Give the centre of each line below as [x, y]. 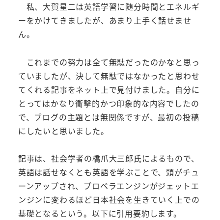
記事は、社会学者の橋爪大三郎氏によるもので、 [109, 158]
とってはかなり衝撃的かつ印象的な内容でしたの [109, 103]
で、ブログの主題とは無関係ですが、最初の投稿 [109, 117]
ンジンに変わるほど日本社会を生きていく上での [109, 200]
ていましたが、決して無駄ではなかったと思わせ [109, 75]
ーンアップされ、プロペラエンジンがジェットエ [109, 186]
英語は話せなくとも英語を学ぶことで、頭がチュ [109, 172]
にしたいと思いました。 [63, 130]
